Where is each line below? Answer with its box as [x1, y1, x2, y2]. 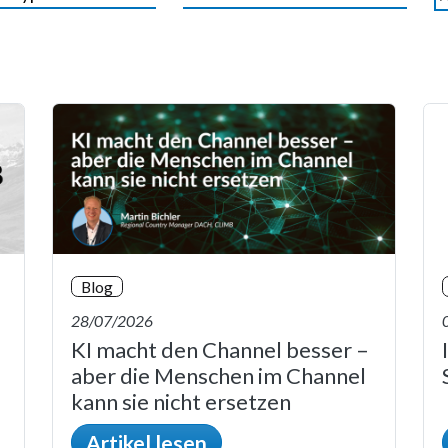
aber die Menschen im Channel [71, 362, 366, 390]
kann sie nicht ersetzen [71, 388, 291, 416]
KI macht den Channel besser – [71, 336, 369, 364]
